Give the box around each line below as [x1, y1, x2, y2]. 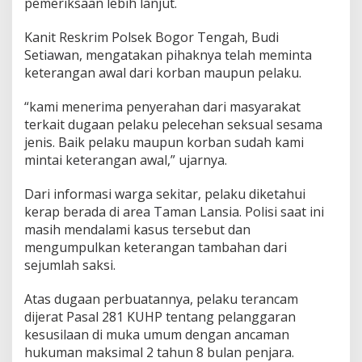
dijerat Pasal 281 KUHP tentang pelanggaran [24, 308, 296, 326]
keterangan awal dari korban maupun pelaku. [24, 64, 301, 82]
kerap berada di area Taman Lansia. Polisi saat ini [24, 203, 324, 221]
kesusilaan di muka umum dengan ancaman [24, 326, 289, 343]
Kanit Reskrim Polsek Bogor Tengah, [24, 28, 251, 46]
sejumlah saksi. [24, 256, 116, 274]
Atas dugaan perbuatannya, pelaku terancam [24, 290, 298, 308]
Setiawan [24, 46, 79, 64]
